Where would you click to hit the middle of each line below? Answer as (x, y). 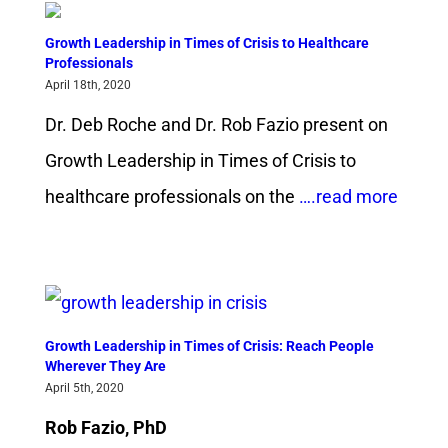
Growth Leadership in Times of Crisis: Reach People (209, 346)
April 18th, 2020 (87, 85)
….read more (346, 197)
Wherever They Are (105, 366)
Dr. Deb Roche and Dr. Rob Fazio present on (216, 125)
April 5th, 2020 (84, 388)
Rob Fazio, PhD (105, 428)
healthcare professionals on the (169, 197)
